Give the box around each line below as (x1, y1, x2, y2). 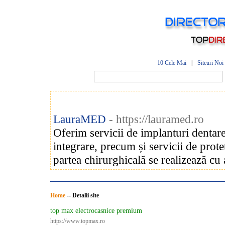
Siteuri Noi (197, 59, 223, 66)
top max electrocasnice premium (50, 207, 142, 214)
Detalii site (72, 192, 99, 199)
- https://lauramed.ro (109, 113, 204, 126)
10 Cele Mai (157, 59, 186, 66)
